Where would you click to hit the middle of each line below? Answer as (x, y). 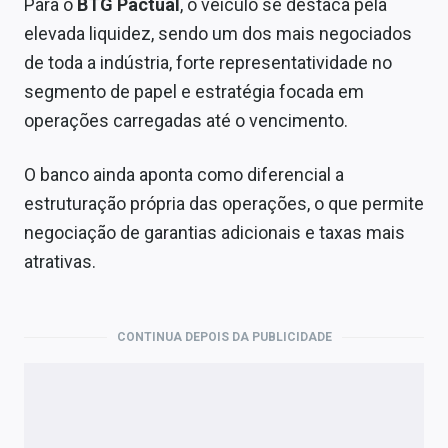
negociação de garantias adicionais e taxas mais (214, 233)
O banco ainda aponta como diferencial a (184, 175)
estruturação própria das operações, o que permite (224, 204)
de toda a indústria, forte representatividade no (208, 63)
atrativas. (60, 262)
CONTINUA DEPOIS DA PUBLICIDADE (224, 337)
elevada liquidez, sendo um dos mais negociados (218, 34)
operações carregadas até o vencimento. (186, 121)
